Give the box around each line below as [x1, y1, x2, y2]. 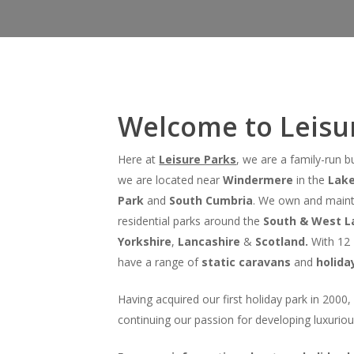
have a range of [118, 254, 202, 269]
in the [293, 171, 329, 187]
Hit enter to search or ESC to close [71, 185, 248, 201]
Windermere [223, 171, 294, 187]
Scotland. [255, 233, 312, 249]
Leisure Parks [159, 151, 237, 167]
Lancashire [178, 233, 241, 249]
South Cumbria [169, 192, 254, 208]
